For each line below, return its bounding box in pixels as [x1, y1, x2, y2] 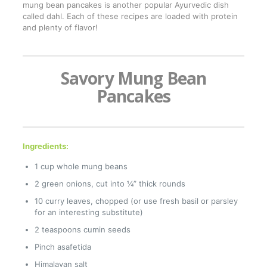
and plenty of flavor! [22, 23, 98, 33]
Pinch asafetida [34, 242, 91, 252]
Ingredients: [22, 141, 69, 151]
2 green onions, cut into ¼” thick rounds [34, 179, 185, 189]
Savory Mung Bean [60, 67, 207, 90]
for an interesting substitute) [34, 207, 143, 218]
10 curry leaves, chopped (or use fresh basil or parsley [34, 196, 238, 206]
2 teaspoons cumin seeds [34, 225, 131, 235]
